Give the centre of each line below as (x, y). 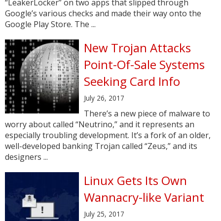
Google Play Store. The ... (50, 24)
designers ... (26, 157)
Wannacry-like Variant (144, 197)
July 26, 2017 (104, 98)
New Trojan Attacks (137, 48)
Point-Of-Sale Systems (144, 64)
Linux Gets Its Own (135, 180)
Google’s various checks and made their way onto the (103, 13)
